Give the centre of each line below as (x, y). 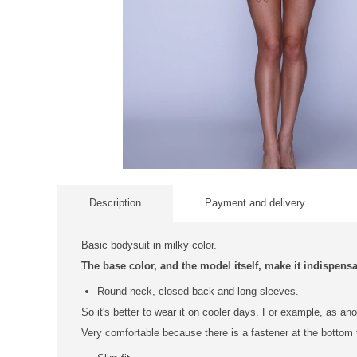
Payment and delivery (255, 203)
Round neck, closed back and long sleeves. (198, 291)
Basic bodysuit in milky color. (149, 245)
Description (115, 203)
